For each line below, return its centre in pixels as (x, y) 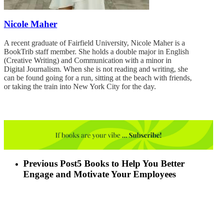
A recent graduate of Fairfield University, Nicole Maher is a (94, 43)
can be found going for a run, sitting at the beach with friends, (98, 77)
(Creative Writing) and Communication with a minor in (88, 60)
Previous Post (50, 164)
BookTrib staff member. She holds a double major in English (96, 51)
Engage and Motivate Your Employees (100, 174)
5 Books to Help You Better (131, 164)
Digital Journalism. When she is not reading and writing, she (96, 69)
